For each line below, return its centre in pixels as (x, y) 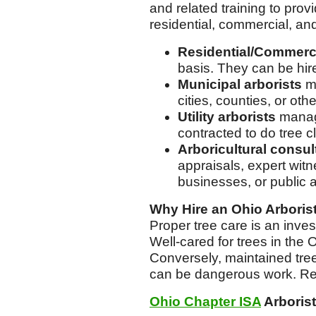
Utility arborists (227, 117)
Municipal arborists (240, 84)
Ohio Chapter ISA (205, 302)
